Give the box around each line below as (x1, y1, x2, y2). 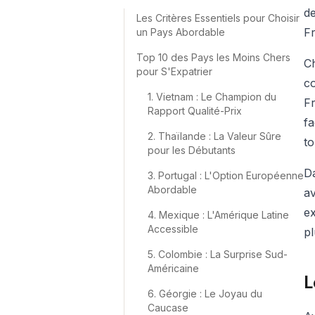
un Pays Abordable (136, 26, 225, 38)
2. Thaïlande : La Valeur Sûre (148, 130, 281, 142)
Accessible (148, 223, 198, 235)
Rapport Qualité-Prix (148, 105, 242, 117)
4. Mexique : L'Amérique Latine (148, 209, 289, 221)
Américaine (148, 262, 199, 274)
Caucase (148, 302, 188, 314)
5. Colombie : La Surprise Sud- (148, 248, 288, 260)
